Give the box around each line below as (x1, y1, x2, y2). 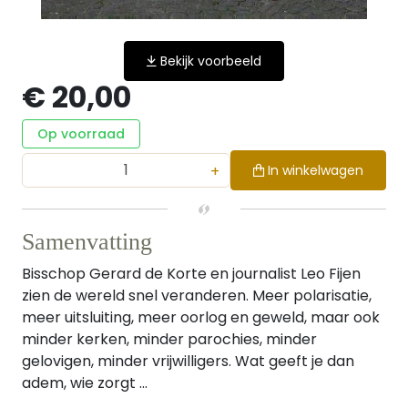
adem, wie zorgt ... (22, 372, 148, 393)
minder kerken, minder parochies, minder (22, 329, 317, 350)
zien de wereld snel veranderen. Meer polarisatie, (22, 285, 372, 306)
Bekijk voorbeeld (160, 52, 261, 70)
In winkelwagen (268, 161, 363, 179)
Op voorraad (37, 125, 125, 143)
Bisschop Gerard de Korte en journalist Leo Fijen (22, 263, 361, 284)
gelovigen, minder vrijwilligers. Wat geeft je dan (22, 351, 354, 372)
